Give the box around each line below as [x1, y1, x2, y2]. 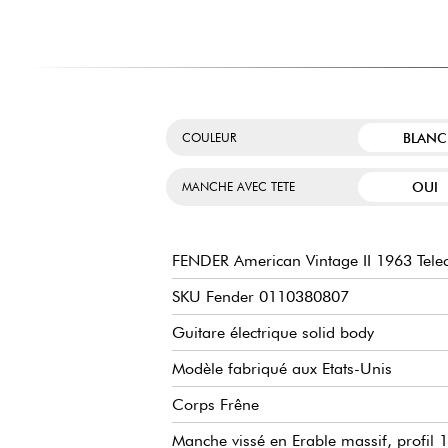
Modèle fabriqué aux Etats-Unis [172, 359, 392, 379]
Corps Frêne [172, 395, 259, 415]
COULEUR [182, 130, 236, 146]
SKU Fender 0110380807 [172, 287, 349, 307]
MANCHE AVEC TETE [182, 179, 295, 194]
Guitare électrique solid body [172, 323, 374, 343]
